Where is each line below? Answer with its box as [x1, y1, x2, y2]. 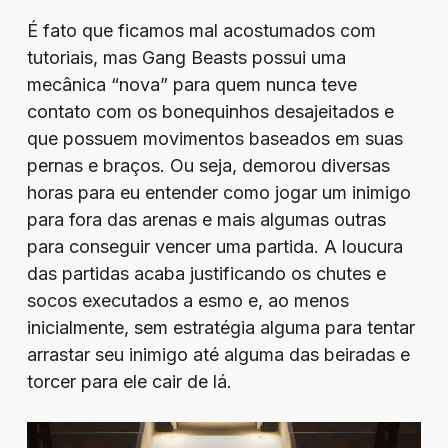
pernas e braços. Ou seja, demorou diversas [26, 155, 390, 176]
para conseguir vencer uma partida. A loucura [26, 236, 403, 257]
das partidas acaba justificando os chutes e [26, 263, 386, 284]
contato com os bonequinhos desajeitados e [26, 101, 394, 122]
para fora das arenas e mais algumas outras [26, 209, 386, 230]
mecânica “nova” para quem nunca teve [26, 74, 357, 95]
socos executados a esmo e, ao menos [26, 290, 349, 311]
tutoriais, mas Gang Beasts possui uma [26, 47, 346, 68]
